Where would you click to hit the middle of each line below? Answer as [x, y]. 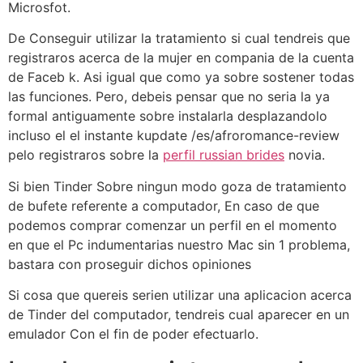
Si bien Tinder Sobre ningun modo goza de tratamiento [177, 186]
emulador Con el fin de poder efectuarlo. [133, 334]
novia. [305, 155]
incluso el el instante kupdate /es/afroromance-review [174, 136]
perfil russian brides [224, 155]
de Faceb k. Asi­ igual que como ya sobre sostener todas [181, 77]
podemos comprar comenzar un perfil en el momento [173, 225]
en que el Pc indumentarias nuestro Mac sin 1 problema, [179, 244]
